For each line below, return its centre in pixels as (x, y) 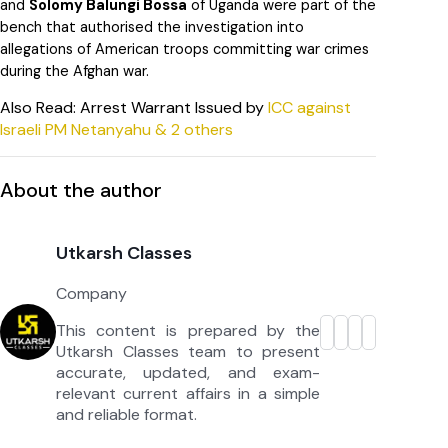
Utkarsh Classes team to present (188, 352)
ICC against (309, 108)
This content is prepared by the (188, 331)
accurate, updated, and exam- (188, 373)
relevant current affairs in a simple (188, 394)
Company (91, 294)
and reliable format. (126, 415)
